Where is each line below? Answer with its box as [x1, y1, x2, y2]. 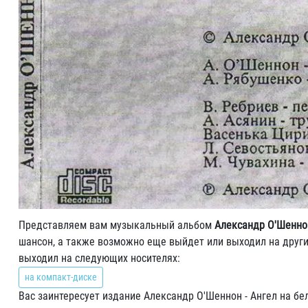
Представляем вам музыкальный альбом [19, 218, 214, 232]
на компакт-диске [25, 271, 97, 283]
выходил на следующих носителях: [19, 251, 180, 265]
